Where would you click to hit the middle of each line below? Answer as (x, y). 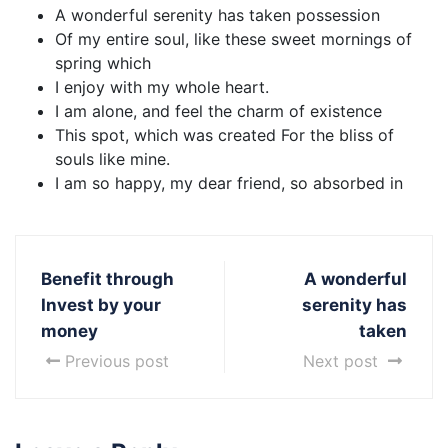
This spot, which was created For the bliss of (224, 134)
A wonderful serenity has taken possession (217, 14)
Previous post (117, 360)
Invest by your (101, 304)
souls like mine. (112, 158)
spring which (103, 62)
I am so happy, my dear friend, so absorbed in (229, 182)
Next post (343, 360)
